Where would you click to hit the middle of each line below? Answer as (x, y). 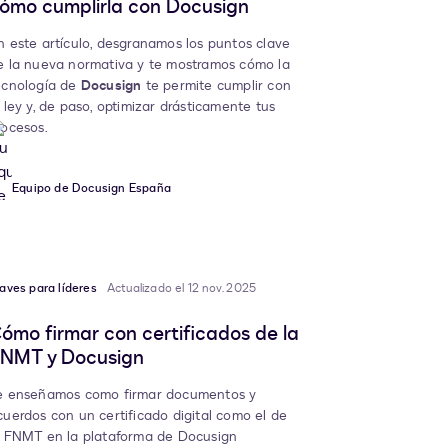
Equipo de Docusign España (91, 188)
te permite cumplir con (216, 86)
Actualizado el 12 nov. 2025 (181, 288)
